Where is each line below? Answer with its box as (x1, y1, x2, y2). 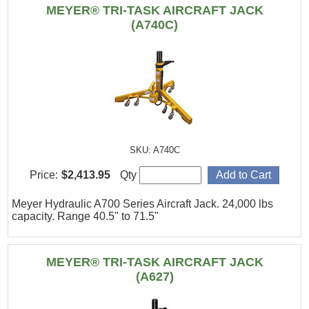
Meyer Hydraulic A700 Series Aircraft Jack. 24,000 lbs (12, 197, 274, 210)
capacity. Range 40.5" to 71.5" (12, 210, 159, 222)
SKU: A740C (129, 145, 180, 156)
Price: (30, 168, 58, 181)
